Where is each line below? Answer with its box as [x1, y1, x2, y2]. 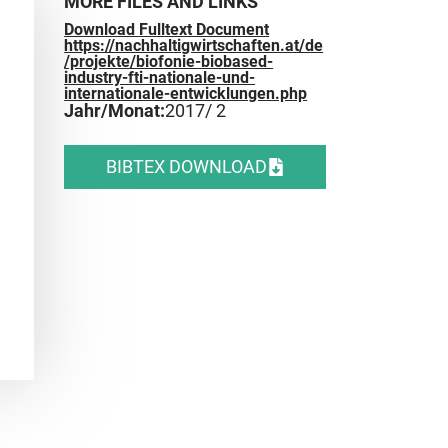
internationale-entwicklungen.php [64, 83, 308, 103]
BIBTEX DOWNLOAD [105, 155, 267, 177]
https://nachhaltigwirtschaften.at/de [64, 35, 324, 55]
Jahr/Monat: [64, 99, 166, 121]
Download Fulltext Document [64, 19, 270, 39]
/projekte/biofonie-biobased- [64, 51, 274, 71]
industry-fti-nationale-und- [64, 67, 256, 87]
